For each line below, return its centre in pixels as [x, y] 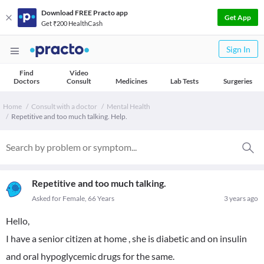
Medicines [131, 81]
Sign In [238, 49]
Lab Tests [184, 81]
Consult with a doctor [64, 106]
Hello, [18, 221]
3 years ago [241, 198]
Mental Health [128, 106]
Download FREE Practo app [85, 12]
